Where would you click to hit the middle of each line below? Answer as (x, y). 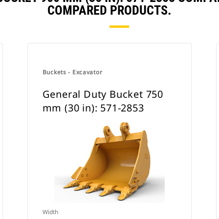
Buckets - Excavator (72, 72)
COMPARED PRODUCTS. (109, 10)
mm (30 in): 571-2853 (93, 108)
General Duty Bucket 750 (103, 94)
